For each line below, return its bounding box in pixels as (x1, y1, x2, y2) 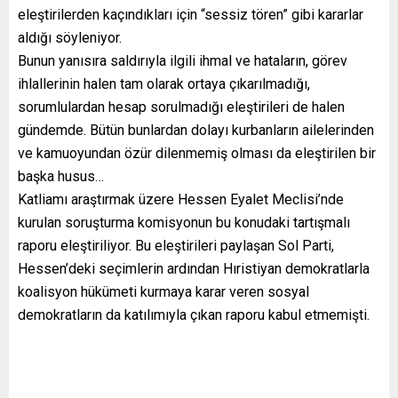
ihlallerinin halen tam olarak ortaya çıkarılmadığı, (18, 75, 310, 92)
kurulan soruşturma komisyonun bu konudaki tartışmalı (18, 213, 350, 231)
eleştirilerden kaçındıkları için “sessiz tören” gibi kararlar (18, 5, 363, 23)
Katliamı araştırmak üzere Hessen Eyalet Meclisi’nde (18, 190, 344, 208)
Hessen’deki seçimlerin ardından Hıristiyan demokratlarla (18, 259, 370, 277)
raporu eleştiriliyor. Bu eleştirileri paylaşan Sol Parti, (18, 236, 334, 254)
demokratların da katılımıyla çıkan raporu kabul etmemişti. (18, 306, 370, 323)
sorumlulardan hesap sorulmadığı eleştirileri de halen (18, 98, 345, 115)
